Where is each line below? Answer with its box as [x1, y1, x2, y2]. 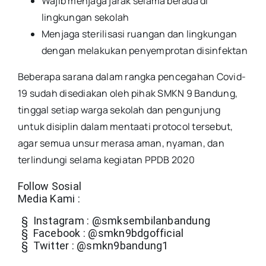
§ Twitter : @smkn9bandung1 [21, 239, 169, 252]
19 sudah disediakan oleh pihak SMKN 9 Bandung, [18, 87, 238, 100]
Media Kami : [18, 192, 80, 205]
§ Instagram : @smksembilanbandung [21, 214, 211, 227]
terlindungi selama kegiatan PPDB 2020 [18, 153, 195, 167]
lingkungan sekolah [42, 11, 129, 24]
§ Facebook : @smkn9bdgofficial [21, 227, 184, 240]
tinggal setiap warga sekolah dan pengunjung [18, 103, 221, 117]
